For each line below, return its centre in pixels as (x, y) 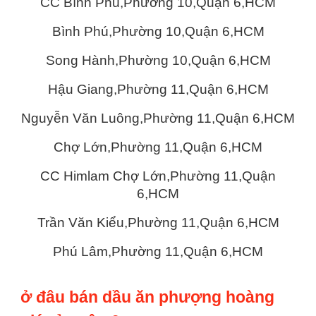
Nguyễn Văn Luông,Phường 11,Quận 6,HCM (158, 119)
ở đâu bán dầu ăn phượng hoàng (148, 297)
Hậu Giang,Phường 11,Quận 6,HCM (158, 90)
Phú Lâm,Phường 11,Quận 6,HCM (158, 252)
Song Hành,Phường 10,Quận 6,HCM (158, 61)
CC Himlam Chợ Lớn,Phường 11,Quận (158, 176)
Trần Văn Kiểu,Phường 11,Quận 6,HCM (158, 223)
